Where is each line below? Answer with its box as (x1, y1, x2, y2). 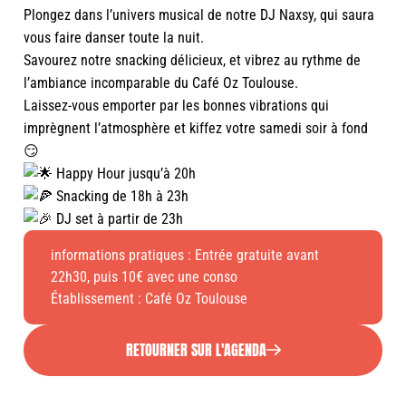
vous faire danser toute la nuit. (24, 28, 204, 46)
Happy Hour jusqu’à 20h (53, 164, 196, 182)
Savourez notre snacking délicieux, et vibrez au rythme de (24, 51, 361, 69)
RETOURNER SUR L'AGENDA (125, 338, 266, 361)
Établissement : (51, 289, 145, 307)
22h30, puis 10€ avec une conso (51, 267, 237, 285)
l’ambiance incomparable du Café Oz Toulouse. (24, 73, 298, 92)
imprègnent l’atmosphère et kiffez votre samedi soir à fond (24, 119, 368, 137)
